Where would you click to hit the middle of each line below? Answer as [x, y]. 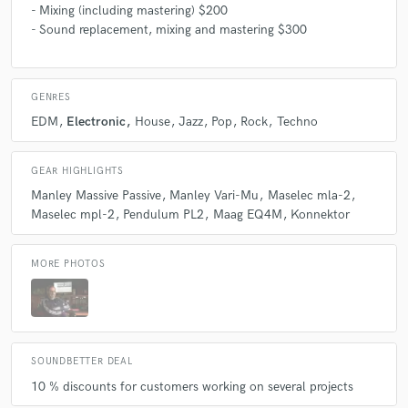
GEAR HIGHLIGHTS [77, 171]
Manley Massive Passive [96, 196]
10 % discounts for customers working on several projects [192, 386]
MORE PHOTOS [68, 264]
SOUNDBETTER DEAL [82, 362]
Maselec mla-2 [309, 196]
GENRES [51, 98]
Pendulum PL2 [164, 215]
